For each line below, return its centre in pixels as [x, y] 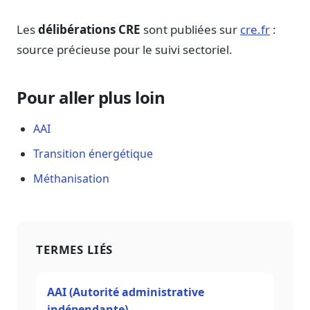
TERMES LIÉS [75, 250]
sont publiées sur [190, 30]
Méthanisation [71, 179]
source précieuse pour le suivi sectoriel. [125, 50]
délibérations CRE [89, 30]
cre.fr [255, 30]
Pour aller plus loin [91, 98]
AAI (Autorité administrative [126, 292]
